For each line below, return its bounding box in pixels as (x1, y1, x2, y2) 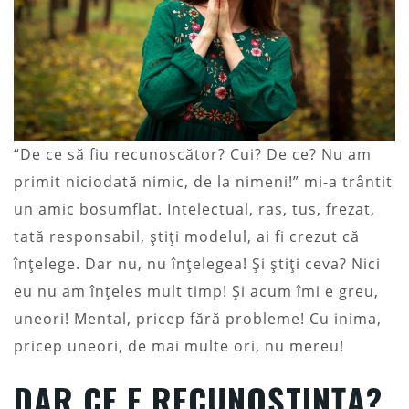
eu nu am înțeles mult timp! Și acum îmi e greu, (14, 280, 379, 301)
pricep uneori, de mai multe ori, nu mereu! (14, 335, 344, 356)
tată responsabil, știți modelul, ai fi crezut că (14, 225, 360, 246)
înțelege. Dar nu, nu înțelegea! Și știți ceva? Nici (14, 253, 381, 274)
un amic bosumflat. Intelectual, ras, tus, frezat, (14, 198, 375, 219)
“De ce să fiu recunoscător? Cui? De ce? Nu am (14, 143, 372, 164)
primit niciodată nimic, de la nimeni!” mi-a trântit (14, 171, 393, 192)
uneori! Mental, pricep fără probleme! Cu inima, (14, 308, 382, 329)
